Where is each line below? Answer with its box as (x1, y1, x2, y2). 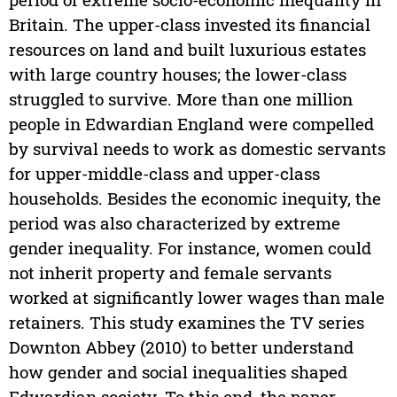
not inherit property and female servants (8, 261, 331, 284)
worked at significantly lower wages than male (8, 286, 385, 309)
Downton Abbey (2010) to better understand (8, 336, 354, 359)
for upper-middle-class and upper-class (8, 162, 320, 185)
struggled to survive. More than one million (8, 88, 353, 111)
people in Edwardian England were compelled (8, 113, 374, 136)
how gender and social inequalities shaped (8, 361, 347, 384)
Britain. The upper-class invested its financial (8, 13, 370, 36)
